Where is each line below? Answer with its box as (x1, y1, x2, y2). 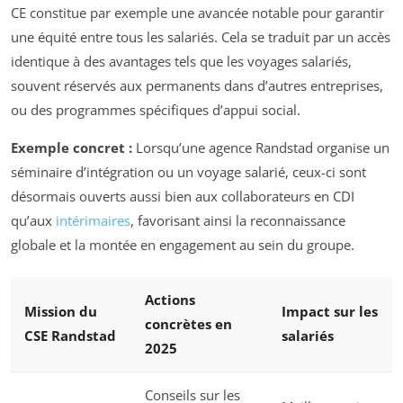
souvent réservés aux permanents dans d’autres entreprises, (11, 76, 383, 94)
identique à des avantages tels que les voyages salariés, (11, 51, 352, 70)
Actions (145, 291, 195, 309)
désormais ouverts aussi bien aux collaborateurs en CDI (11, 186, 354, 205)
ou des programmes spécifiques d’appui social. (11, 100, 300, 119)
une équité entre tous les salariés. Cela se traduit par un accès (11, 27, 390, 46)
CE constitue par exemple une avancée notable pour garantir (11, 3, 384, 22)
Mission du (24, 302, 97, 320)
